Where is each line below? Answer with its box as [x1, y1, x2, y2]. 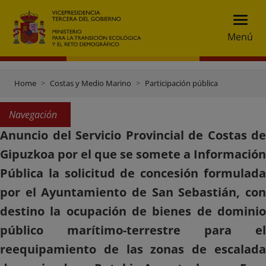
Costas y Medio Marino [50, 78, 131, 88]
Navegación [9, 108, 57, 121]
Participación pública [145, 78, 218, 88]
